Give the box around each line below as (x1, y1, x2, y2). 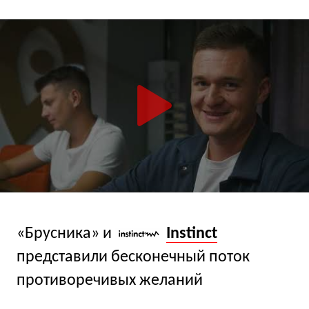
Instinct (166, 226, 218, 243)
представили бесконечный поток (17, 249, 250, 266)
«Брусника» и (17, 226, 115, 243)
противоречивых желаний (17, 272, 203, 290)
